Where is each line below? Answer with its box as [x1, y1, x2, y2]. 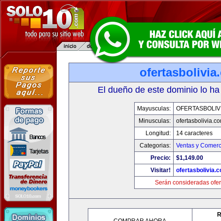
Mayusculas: [137, 105, 171, 112]
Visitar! [150, 167, 171, 174]
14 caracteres [176, 130, 213, 137]
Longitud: [145, 130, 171, 137]
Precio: [150, 154, 171, 161]
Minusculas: [138, 117, 171, 124]
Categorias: [139, 142, 171, 149]
